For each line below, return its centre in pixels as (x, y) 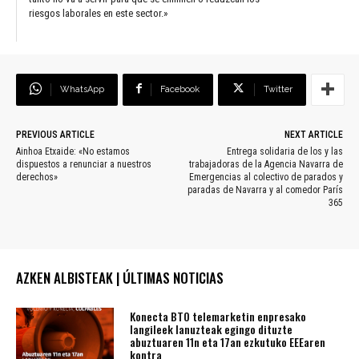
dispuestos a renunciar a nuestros (84, 164)
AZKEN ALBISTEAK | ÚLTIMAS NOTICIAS (120, 277)
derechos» (37, 177)
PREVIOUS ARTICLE (55, 134)
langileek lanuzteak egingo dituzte (212, 329)
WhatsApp (82, 89)
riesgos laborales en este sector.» (98, 13)
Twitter (278, 89)
